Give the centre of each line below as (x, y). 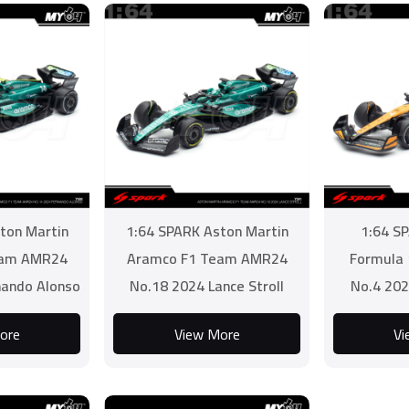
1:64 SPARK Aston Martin (207, 231)
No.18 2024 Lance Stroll (207, 286)
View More (207, 334)
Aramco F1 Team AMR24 (207, 258)
